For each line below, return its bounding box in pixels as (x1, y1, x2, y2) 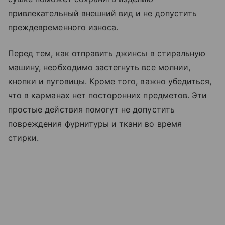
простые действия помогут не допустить (8, 104, 175, 115)
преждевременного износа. (8, 22, 121, 33)
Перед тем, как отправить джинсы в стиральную (8, 48, 206, 59)
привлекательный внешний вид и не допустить (8, 8, 197, 19)
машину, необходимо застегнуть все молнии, (8, 62, 190, 73)
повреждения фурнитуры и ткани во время (8, 119, 182, 129)
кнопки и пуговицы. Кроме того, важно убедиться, (8, 76, 212, 87)
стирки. (8, 133, 42, 143)
